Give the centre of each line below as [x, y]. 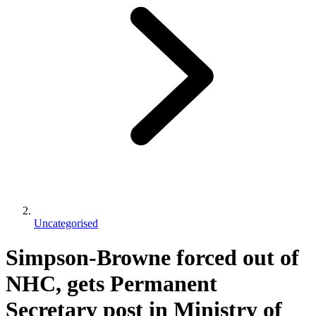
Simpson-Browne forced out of [152, 258]
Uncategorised [66, 223]
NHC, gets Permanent [111, 284]
